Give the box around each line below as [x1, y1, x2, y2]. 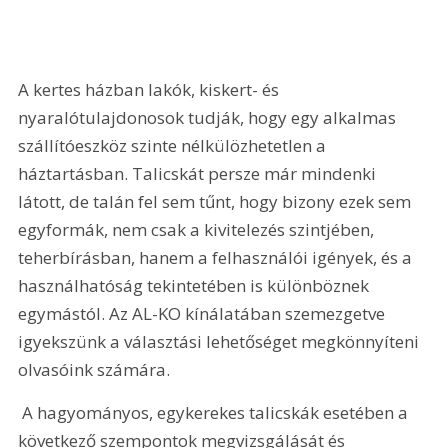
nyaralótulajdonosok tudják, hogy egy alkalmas [18, 105, 401, 129]
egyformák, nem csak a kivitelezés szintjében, [18, 217, 379, 241]
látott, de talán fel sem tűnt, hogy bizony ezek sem [18, 189, 416, 213]
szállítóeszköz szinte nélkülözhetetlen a [18, 133, 331, 157]
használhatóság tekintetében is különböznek [18, 273, 374, 297]
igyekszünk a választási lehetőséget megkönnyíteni [18, 329, 424, 353]
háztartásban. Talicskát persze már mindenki [18, 161, 381, 185]
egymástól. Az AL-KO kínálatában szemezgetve [18, 301, 390, 325]
